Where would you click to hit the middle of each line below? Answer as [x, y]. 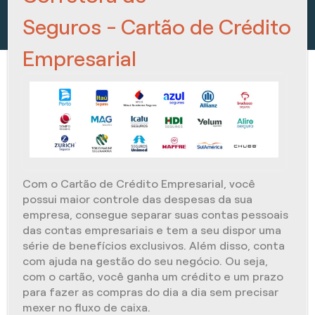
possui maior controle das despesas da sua [138, 199]
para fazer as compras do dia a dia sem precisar [151, 292]
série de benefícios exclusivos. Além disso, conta [154, 245]
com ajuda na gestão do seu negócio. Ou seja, [146, 261]
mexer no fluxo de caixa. [87, 307]
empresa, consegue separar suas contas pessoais [156, 214]
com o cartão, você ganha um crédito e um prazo [153, 276]
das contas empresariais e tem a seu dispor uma [152, 230]
